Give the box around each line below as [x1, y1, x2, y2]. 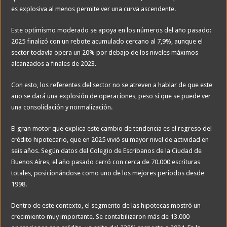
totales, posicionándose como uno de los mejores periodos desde [11, 169, 205, 177]
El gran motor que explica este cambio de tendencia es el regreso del [11, 125, 212, 133]
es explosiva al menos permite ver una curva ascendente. [11, 5, 176, 13]
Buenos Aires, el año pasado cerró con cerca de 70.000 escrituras [11, 158, 201, 166]
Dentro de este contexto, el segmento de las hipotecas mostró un [11, 202, 201, 210]
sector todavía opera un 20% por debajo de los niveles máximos [11, 49, 199, 57]
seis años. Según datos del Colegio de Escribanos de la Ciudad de [11, 147, 202, 155]
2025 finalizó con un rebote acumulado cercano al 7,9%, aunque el [11, 37, 203, 46]
